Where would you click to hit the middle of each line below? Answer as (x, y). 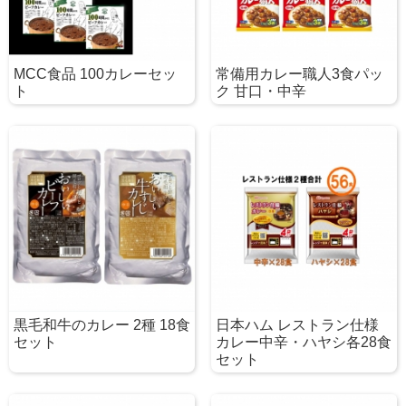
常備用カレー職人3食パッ (299, 73)
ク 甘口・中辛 (261, 91)
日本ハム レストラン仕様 (297, 325)
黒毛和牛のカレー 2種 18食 (102, 325)
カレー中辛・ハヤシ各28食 (303, 343)
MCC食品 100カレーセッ (95, 73)
